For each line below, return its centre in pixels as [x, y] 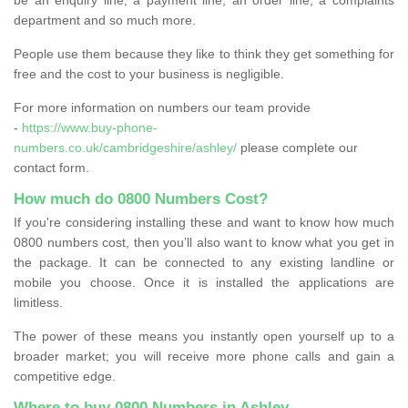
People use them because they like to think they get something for [204, 53]
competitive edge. [65, 376]
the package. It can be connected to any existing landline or [204, 262]
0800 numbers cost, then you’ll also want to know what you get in [204, 242]
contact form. [51, 167]
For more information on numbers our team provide [162, 107]
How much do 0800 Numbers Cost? [141, 199]
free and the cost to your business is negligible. [149, 73]
